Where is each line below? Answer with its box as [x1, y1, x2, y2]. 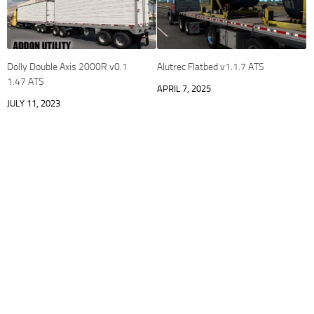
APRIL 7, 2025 [157, 83, 211, 95]
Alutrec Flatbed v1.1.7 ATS [157, 61, 264, 74]
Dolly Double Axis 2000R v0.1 [7, 61, 128, 74]
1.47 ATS [7, 76, 44, 88]
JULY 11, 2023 [7, 98, 60, 109]
